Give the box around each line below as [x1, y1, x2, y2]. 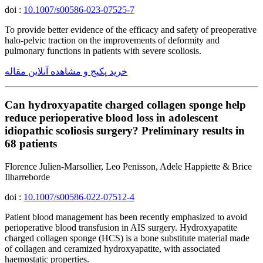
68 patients [5, 137, 57, 150]
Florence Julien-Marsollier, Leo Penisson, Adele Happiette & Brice [5, 161, 252, 171]
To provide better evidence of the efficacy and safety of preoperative [5, 25, 257, 35]
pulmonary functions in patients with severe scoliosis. [5, 46, 201, 56]
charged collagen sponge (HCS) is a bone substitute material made [5, 232, 249, 243]
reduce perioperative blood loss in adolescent [5, 112, 218, 124]
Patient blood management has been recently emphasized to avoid [5, 211, 247, 222]
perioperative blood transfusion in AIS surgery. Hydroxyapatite [5, 222, 237, 232]
